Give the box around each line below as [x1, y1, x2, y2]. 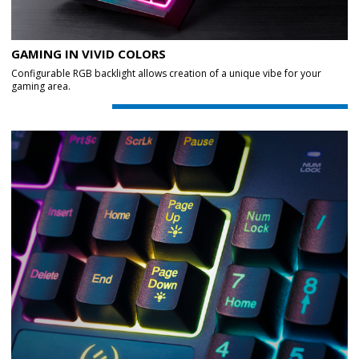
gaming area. [11, 79, 71, 93]
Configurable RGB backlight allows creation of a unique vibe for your [11, 67, 321, 80]
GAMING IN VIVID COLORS [11, 46, 166, 62]
